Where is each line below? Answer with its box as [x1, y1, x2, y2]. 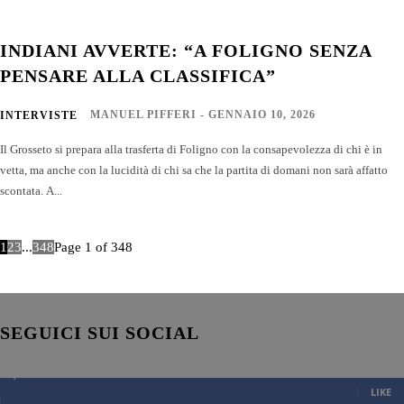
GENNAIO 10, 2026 [208, 107, 316, 121]
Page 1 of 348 [54, 239, 133, 254]
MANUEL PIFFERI [90, 107, 197, 121]
